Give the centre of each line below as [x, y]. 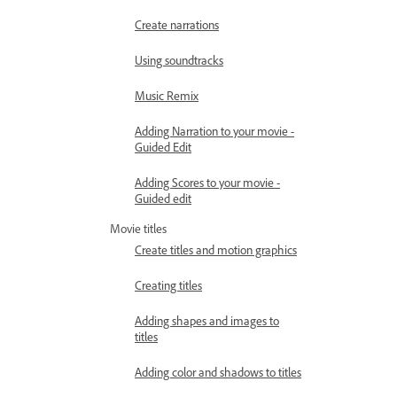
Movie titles [138, 228]
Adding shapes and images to [207, 320]
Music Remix [167, 95]
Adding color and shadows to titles [218, 372]
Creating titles [168, 285]
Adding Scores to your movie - [207, 182]
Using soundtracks [179, 60]
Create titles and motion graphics [216, 249]
